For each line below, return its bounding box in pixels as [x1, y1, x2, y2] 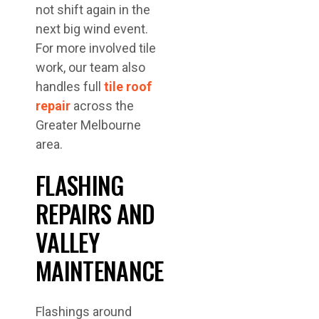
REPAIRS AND [36, 195, 155, 231]
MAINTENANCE [36, 252, 164, 288]
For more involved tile [36, 41, 156, 56]
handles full [36, 79, 104, 94]
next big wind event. [36, 21, 148, 36]
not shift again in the [36, 2, 150, 17]
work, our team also [36, 60, 145, 75]
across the [70, 98, 134, 113]
